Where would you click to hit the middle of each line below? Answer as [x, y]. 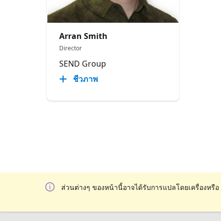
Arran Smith [84, 36]
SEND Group [83, 63]
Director [71, 48]
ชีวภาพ [86, 79]
